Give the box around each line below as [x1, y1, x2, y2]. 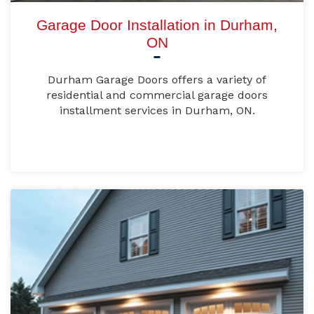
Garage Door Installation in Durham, [36, 17, 278, 34]
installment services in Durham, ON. [59, 104, 255, 118]
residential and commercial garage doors [46, 88, 268, 102]
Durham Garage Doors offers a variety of [48, 73, 266, 87]
